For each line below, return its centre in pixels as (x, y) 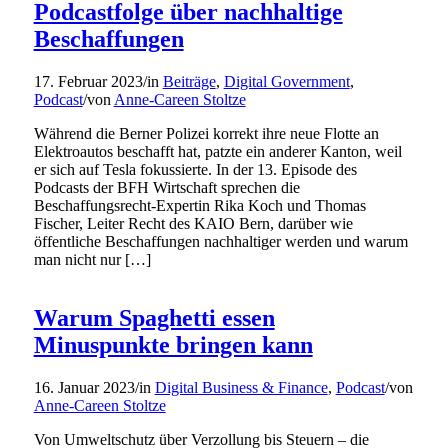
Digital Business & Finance (241, 387)
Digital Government (286, 82)
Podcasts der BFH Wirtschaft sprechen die (166, 188)
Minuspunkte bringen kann (173, 345)
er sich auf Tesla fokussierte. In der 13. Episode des (195, 170)
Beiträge (189, 82)
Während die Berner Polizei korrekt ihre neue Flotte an (206, 134)
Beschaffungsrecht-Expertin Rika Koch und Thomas (199, 206)
